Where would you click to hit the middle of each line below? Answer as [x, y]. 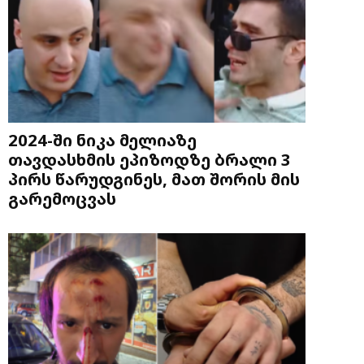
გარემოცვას [62, 198]
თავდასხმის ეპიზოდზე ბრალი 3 [149, 159]
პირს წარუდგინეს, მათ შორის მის [154, 178]
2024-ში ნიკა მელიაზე [102, 139]
